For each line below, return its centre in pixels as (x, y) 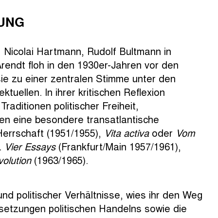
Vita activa (126, 132)
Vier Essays (30, 146)
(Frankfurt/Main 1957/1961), (118, 146)
